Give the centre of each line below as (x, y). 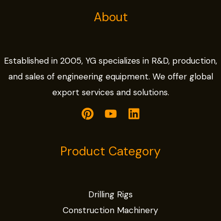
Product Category (110, 151)
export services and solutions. (110, 92)
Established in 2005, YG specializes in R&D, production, (110, 60)
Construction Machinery (110, 210)
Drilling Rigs (110, 195)
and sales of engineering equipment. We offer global (110, 76)
